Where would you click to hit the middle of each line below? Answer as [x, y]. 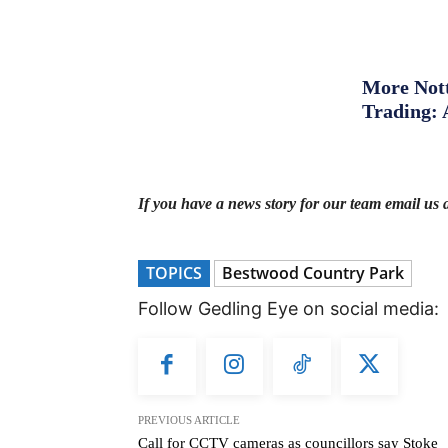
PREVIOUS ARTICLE [189, 420]
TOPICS [174, 272]
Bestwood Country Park [313, 272]
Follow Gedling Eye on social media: [288, 308]
